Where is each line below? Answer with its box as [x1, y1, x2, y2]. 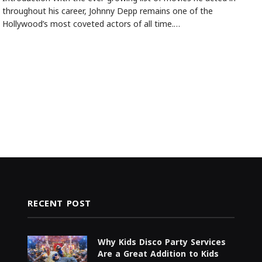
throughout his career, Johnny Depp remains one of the [2, 3, 213, 20]
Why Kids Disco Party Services [98, 234, 226, 250]
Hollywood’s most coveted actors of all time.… [2, 16, 180, 33]
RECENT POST [27, 195, 91, 212]
